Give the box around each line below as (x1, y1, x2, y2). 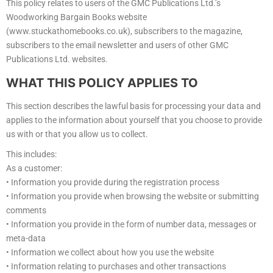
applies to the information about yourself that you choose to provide (6, 115, 262, 126)
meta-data (6, 233, 46, 244)
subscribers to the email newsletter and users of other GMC (6, 40, 229, 51)
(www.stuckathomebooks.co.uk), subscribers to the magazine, (6, 26, 243, 37)
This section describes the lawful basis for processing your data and (6, 101, 261, 112)
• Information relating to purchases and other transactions (6, 261, 226, 272)
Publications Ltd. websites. (6, 54, 108, 65)
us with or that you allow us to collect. (6, 129, 148, 140)
